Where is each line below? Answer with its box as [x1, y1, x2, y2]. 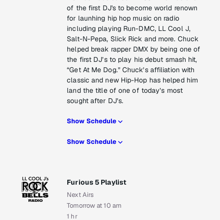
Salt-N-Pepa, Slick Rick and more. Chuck [67, 34, 199, 44]
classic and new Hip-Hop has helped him [67, 76, 198, 85]
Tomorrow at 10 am [67, 201, 121, 210]
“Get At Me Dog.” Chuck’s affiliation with [67, 65, 195, 75]
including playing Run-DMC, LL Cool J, [67, 24, 191, 33]
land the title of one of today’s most [67, 86, 183, 95]
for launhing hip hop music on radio [67, 14, 179, 23]
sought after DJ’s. [67, 96, 124, 106]
